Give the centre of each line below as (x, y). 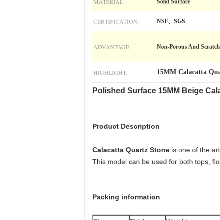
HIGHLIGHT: (110, 72)
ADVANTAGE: (112, 47)
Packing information (126, 197)
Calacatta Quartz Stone (132, 150)
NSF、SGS (171, 21)
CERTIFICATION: (116, 21)
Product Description (126, 126)
